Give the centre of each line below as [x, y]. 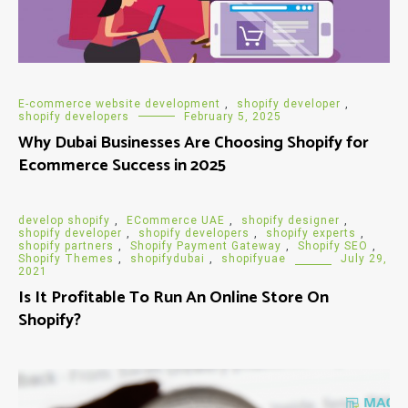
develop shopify [64, 220]
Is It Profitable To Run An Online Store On [173, 297]
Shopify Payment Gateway [206, 245]
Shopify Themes [66, 258]
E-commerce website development [119, 103]
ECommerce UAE [176, 220]
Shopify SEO [333, 245]
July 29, [364, 258]
